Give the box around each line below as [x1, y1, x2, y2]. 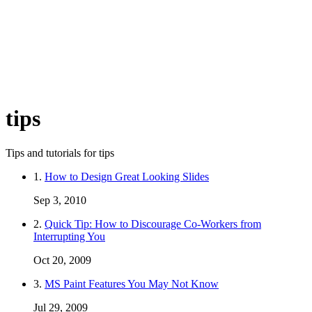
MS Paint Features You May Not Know [45, 277, 219, 290]
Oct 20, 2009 [33, 253, 91, 266]
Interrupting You [33, 230, 105, 242]
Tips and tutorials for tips [6, 146, 114, 159]
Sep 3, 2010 [33, 194, 86, 206]
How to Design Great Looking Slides [45, 170, 209, 182]
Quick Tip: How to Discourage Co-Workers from [45, 217, 261, 230]
